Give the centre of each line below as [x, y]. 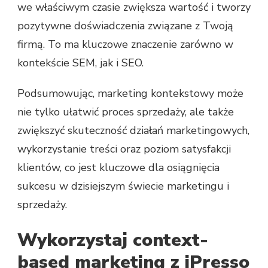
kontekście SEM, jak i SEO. [80, 63]
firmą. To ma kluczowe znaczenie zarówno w [125, 45]
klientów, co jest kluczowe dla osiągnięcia [118, 168]
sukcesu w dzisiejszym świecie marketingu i [123, 186]
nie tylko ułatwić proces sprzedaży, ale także [126, 112]
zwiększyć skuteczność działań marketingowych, [133, 131]
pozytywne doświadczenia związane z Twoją [125, 26]
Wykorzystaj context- [113, 240]
